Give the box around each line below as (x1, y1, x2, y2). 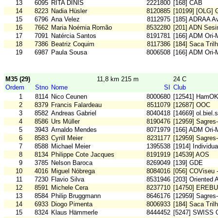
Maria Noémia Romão (51, 24, 112, 32)
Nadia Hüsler (51, 7, 87, 15)
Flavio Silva (51, 176, 84, 183)
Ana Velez (51, 16, 80, 23)
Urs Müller (51, 118, 80, 126)
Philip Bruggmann (51, 192, 101, 200)
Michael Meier (51, 143, 91, 150)
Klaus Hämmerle (51, 209, 98, 217)
